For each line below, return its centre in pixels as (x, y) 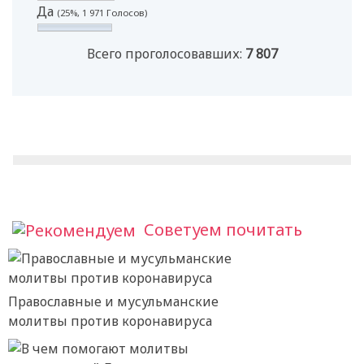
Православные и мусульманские (113, 302)
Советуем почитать (223, 229)
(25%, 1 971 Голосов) (102, 12)
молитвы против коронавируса (110, 321)
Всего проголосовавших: (166, 53)
